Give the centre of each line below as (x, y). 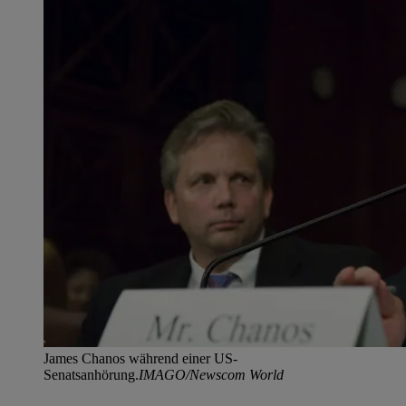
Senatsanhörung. (91, 375)
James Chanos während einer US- (140, 359)
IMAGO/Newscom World (211, 375)
